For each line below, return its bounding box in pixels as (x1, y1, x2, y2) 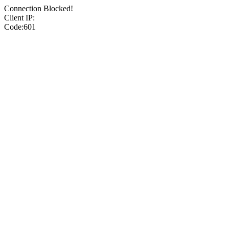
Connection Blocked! (4, 4, 73, 13)
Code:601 (4, 22, 36, 31)
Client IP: (4, 13, 35, 22)
